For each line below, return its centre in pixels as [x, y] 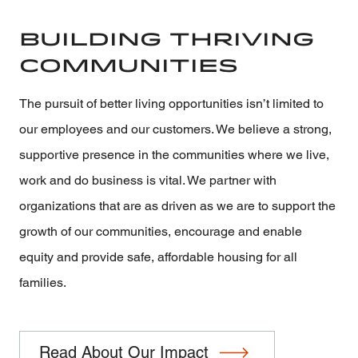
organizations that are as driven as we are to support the [177, 206]
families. [43, 283]
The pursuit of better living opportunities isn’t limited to [171, 104]
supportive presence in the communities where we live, [174, 155]
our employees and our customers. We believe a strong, [175, 129]
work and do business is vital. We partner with [148, 181]
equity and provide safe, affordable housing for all [158, 257]
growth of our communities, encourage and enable [161, 232]
